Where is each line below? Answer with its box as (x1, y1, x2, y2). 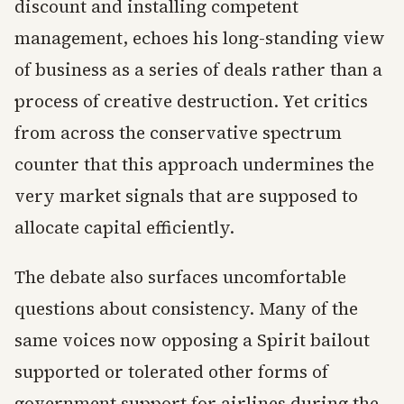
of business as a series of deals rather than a (14, 58, 382, 82)
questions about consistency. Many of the (14, 297, 358, 321)
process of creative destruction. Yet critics (14, 89, 368, 114)
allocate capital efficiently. (14, 216, 234, 240)
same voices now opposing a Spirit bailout (14, 328, 370, 353)
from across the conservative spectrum (14, 121, 342, 145)
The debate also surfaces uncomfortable (14, 265, 346, 289)
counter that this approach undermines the (14, 152, 374, 177)
